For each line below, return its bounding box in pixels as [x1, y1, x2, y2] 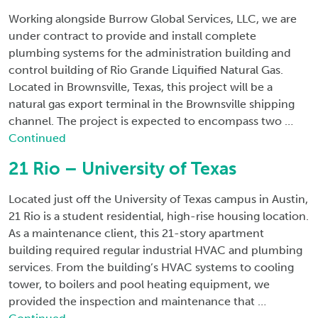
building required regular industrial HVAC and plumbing [9, 243, 302, 257]
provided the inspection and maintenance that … [9, 295, 266, 308]
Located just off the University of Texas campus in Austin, [9, 192, 308, 206]
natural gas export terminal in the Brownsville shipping [9, 97, 295, 111]
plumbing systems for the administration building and [9, 46, 291, 60]
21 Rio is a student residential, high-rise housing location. [9, 209, 309, 223]
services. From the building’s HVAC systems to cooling [9, 261, 294, 274]
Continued [9, 131, 66, 145]
